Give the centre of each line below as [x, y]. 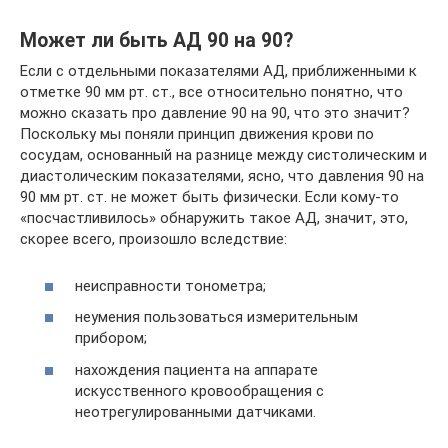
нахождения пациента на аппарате [196, 369]
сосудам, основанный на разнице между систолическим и [223, 155]
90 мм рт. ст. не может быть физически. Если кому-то [209, 197]
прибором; [111, 338]
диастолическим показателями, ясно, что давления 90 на [222, 176]
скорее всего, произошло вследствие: [153, 239]
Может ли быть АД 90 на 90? [156, 41]
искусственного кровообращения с [199, 390]
